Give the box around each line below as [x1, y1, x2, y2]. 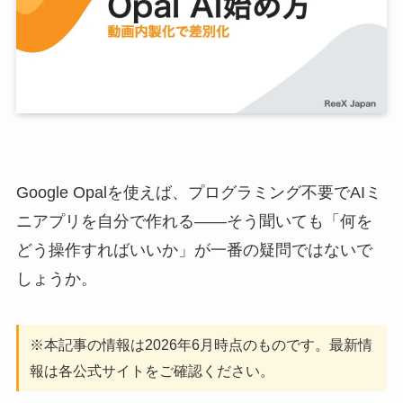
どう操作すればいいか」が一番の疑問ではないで [15, 240, 372, 259]
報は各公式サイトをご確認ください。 [29, 363, 274, 380]
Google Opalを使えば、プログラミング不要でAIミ [15, 183, 381, 201]
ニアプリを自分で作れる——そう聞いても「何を [15, 211, 372, 230]
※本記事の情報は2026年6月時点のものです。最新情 [29, 336, 372, 354]
